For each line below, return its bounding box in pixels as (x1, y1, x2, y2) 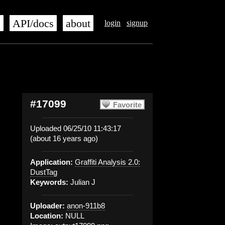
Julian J (68, 178, 95, 186)
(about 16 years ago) (30, 134, 98, 143)
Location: (30, 211, 63, 220)
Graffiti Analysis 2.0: (75, 158, 140, 166)
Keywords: (30, 178, 68, 186)
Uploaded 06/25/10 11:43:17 (30, 124, 121, 133)
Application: (30, 158, 73, 166)
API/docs (13, 18, 54, 30)
